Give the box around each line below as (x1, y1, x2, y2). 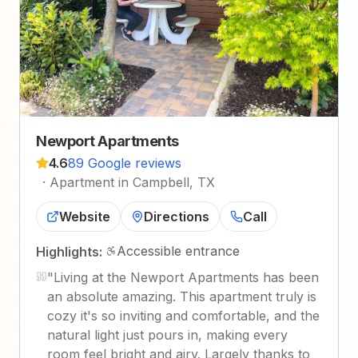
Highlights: (36, 244, 102, 261)
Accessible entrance (117, 243, 240, 260)
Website (59, 209, 110, 225)
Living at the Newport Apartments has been (54, 269, 319, 286)
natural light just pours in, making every (47, 327, 288, 344)
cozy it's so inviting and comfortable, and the (47, 308, 320, 324)
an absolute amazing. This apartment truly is (47, 288, 316, 305)
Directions (144, 209, 209, 225)
